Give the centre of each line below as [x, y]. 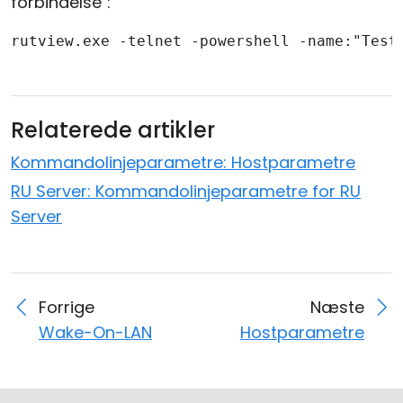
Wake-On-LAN [95, 333]
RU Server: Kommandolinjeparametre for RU [186, 192]
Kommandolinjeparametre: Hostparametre [183, 163]
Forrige [67, 308]
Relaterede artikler [113, 130]
